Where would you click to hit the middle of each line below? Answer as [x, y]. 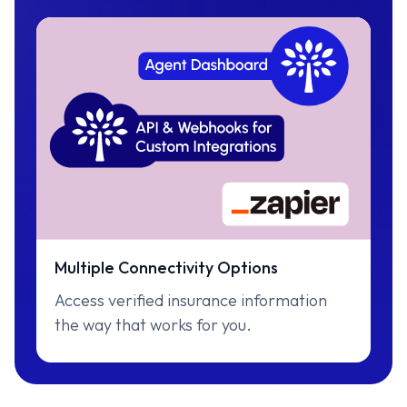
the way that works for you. [153, 325]
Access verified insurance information [191, 300]
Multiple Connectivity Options [166, 268]
